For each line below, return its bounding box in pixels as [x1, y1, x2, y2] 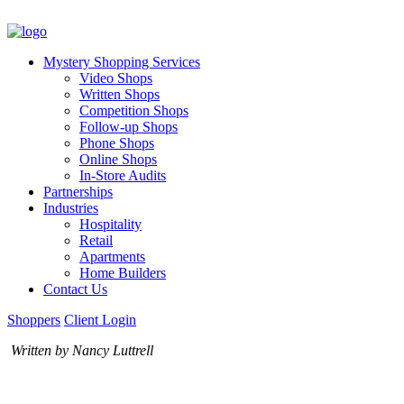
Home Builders [79, 265, 166, 280]
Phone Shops [79, 135, 154, 151]
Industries [43, 200, 98, 216]
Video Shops [79, 70, 152, 86]
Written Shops [79, 87, 160, 102]
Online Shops [79, 151, 157, 167]
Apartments [79, 249, 145, 264]
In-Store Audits [79, 168, 166, 183]
